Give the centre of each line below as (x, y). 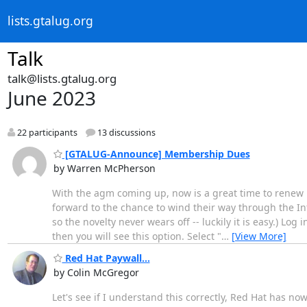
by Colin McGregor (96, 273)
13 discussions (125, 133)
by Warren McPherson (104, 168)
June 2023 (51, 98)
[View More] (259, 236)
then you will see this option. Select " (136, 236)
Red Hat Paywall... (106, 258)
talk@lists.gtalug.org (62, 78)
